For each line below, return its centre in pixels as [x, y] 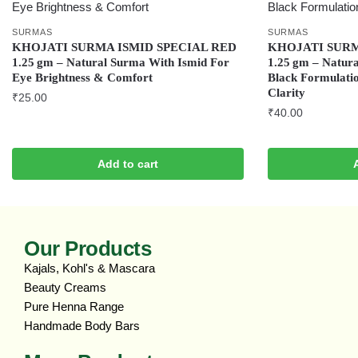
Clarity [286, 93]
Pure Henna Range [74, 307]
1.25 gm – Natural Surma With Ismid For [121, 63]
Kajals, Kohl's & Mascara [89, 268]
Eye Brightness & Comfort [82, 78]
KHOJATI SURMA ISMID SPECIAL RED [124, 48]
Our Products [88, 249]
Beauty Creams [65, 288]
